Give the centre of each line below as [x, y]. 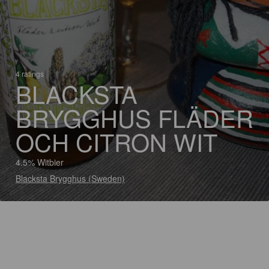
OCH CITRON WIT [116, 141]
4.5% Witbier [40, 162]
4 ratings [30, 74]
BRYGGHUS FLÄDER [134, 117]
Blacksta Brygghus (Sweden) [70, 178]
